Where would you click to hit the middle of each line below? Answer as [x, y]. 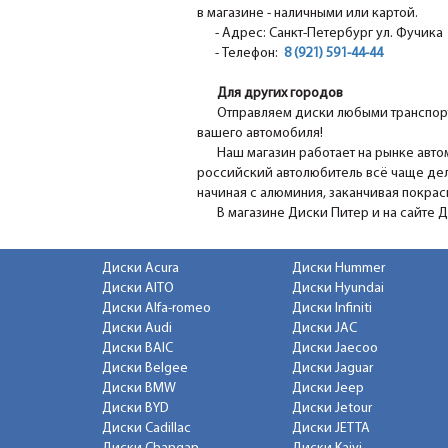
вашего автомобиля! [260, 134]
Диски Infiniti [332, 309]
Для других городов [280, 94]
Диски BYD [135, 409]
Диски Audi [137, 329]
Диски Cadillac [146, 429]
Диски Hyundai [338, 289]
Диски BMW [139, 389]
